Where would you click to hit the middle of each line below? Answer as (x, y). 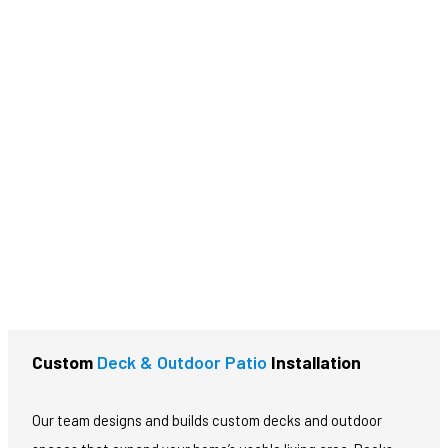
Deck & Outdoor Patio (182, 362)
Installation (314, 362)
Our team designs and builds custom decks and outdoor (207, 419)
